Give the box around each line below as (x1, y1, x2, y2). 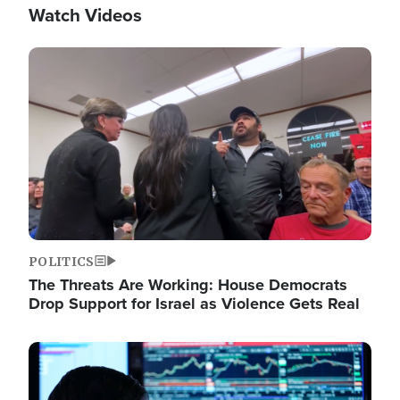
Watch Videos (29, 2, 142, 29)
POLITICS (29, 254, 95, 271)
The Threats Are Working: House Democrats (29, 273, 347, 297)
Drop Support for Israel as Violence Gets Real (29, 292, 360, 316)
